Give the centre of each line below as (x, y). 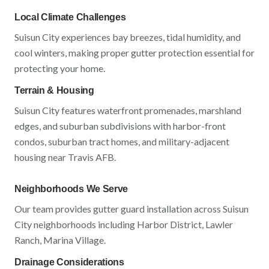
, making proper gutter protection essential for (160, 53)
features (78, 110)
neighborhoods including (84, 224)
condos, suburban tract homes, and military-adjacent (122, 141)
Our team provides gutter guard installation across (119, 209)
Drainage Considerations (69, 262)
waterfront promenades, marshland (169, 110)
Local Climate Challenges (70, 17)
